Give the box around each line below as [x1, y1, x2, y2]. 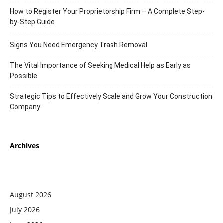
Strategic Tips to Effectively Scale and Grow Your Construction [10, 92, 212, 100]
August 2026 [10, 189, 51, 199]
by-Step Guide [10, 17, 55, 26]
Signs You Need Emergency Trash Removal [10, 40, 147, 49]
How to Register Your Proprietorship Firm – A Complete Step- [10, 7, 205, 15]
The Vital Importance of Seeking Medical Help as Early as [10, 61, 191, 69]
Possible [10, 71, 37, 80]
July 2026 [10, 204, 40, 214]
